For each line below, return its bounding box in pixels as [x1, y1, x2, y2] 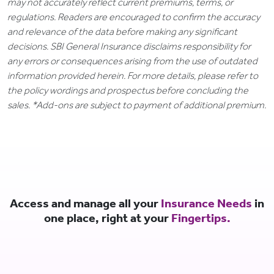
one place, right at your [43, 210, 171, 226]
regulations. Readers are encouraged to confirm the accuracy [7, 11, 260, 23]
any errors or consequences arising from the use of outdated [7, 55, 257, 67]
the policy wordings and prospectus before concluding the [7, 84, 248, 97]
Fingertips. [171, 210, 231, 226]
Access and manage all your [10, 196, 161, 211]
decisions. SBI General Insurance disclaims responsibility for [7, 40, 251, 53]
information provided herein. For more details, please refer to [7, 70, 258, 82]
